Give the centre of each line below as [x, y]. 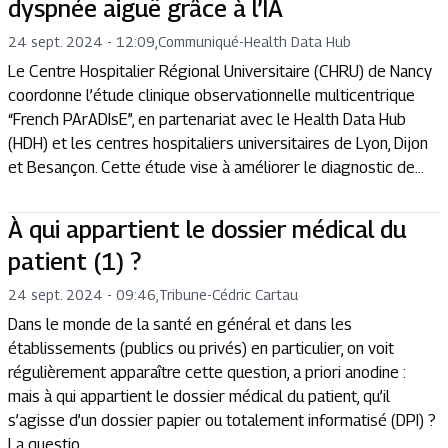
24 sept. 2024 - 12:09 [81, 41]
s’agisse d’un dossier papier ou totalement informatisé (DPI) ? [222, 420]
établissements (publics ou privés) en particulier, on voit [201, 348]
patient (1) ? [74, 261]
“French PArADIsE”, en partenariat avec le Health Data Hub [207, 119]
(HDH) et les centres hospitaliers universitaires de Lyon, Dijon [218, 143]
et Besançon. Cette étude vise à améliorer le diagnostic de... [216, 167]
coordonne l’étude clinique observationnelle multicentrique [211, 95]
